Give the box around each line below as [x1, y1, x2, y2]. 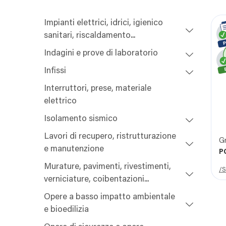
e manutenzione [44, 145, 104, 154]
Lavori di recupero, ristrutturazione [44, 133, 176, 142]
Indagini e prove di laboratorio [44, 49, 158, 59]
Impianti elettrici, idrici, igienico [44, 19, 163, 28]
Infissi [44, 67, 66, 76]
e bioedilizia [44, 206, 89, 215]
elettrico [44, 97, 77, 106]
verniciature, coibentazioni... [44, 176, 149, 185]
